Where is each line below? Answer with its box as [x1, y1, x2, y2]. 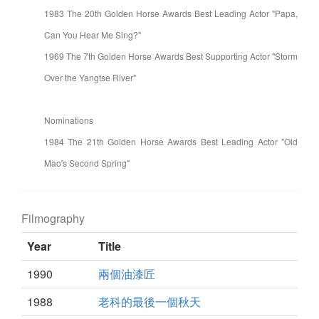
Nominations [44, 114, 93, 127]
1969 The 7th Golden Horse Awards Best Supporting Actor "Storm [44, 50, 298, 63]
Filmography [21, 210, 85, 227]
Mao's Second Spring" [44, 157, 130, 169]
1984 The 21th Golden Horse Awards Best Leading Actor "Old [44, 135, 298, 148]
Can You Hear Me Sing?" [44, 28, 141, 41]
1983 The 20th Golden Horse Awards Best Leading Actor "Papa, [44, 7, 298, 20]
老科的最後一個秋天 [98, 293, 201, 310]
